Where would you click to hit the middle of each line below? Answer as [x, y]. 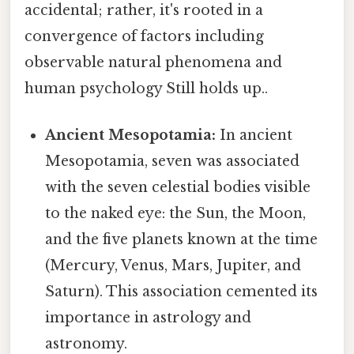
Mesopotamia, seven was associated [173, 162]
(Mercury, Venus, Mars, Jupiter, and [173, 266]
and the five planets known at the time [182, 240]
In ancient [254, 136]
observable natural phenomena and [153, 63]
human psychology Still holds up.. [146, 89]
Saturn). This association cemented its [182, 292]
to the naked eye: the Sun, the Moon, [176, 214]
